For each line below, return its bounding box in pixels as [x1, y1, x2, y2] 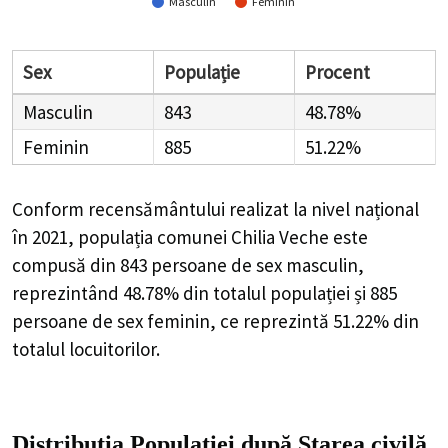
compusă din [12, 253, 120, 278]
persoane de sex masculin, [151, 253, 364, 278]
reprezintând [12, 281, 123, 306]
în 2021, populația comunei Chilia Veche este [12, 225, 368, 250]
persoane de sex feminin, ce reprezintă [12, 309, 333, 334]
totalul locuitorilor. [12, 337, 164, 362]
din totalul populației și [179, 281, 370, 306]
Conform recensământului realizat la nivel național [12, 197, 419, 222]
